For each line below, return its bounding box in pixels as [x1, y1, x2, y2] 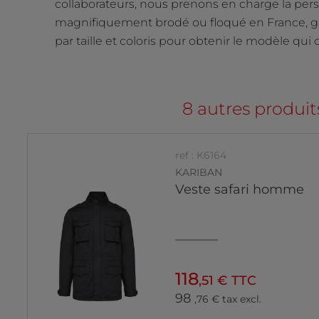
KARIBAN [175, 166, 223, 179]
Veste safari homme [175, 182, 305, 198]
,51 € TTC [199, 273, 257, 289]
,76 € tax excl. [194, 293, 262, 306]
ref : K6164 [175, 148, 227, 162]
